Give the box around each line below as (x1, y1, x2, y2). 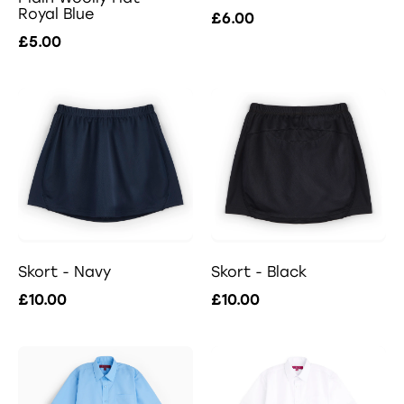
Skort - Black (211, 262, 307, 280)
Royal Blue (18, 5, 94, 23)
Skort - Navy (18, 262, 111, 280)
